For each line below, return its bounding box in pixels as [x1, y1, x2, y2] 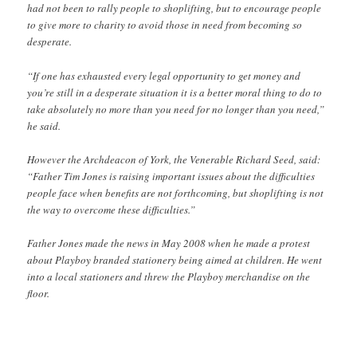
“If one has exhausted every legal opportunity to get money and [27, 68, 301, 83]
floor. [27, 285, 50, 300]
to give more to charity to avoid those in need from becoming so [27, 18, 303, 33]
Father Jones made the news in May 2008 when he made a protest [27, 235, 311, 250]
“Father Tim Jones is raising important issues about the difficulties [27, 168, 316, 183]
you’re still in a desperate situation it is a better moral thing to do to [27, 84, 323, 100]
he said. [27, 118, 61, 133]
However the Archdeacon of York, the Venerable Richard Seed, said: [27, 151, 321, 167]
